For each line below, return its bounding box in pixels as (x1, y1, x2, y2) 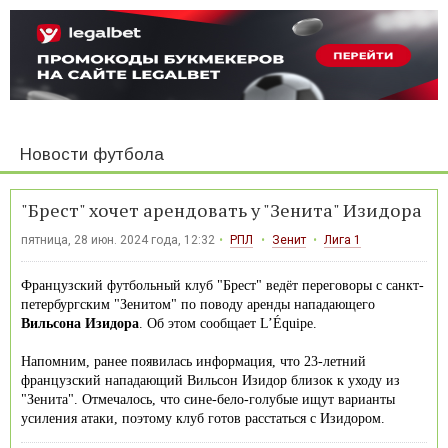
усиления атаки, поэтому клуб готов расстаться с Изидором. (21, 410, 385, 426)
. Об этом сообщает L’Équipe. (139, 315, 317, 331)
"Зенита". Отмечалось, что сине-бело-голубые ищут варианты (21, 391, 395, 407)
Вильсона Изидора (21, 315, 139, 331)
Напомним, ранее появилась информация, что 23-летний (21, 353, 366, 369)
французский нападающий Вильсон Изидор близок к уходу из (21, 372, 400, 388)
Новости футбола (20, 144, 164, 164)
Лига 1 (324, 232, 362, 247)
